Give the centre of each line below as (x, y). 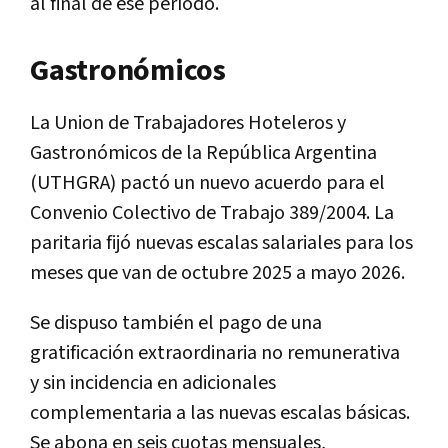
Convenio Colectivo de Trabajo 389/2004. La (212, 212)
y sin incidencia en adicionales (153, 382)
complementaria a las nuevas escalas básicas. (220, 412)
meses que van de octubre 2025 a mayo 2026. (217, 272)
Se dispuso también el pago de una (176, 322)
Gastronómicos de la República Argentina (203, 152)
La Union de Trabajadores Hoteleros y (188, 122)
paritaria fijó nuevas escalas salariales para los (221, 242)
